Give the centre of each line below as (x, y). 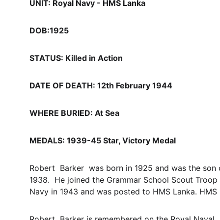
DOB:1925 (49, 30)
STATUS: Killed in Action (76, 58)
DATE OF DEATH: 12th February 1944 (101, 85)
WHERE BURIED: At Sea (74, 113)
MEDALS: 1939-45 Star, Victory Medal (103, 140)
